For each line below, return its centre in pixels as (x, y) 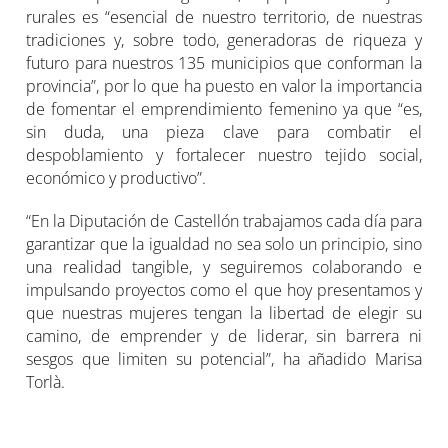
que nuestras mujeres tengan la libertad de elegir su (224, 312)
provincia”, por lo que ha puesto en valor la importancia (224, 85)
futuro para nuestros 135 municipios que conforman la (224, 62)
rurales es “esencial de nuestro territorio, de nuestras (224, 16)
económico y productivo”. (116, 177)
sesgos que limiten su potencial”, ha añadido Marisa (224, 358)
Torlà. (46, 381)
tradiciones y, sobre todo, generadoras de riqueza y (224, 39)
